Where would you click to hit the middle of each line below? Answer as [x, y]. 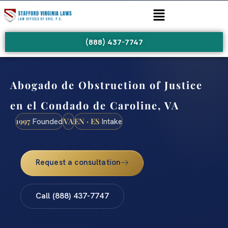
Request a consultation [78, 163]
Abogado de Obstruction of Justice [106, 85]
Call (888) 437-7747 [72, 196]
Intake [111, 122]
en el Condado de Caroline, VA [95, 105]
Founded [47, 122]
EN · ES [87, 121]
